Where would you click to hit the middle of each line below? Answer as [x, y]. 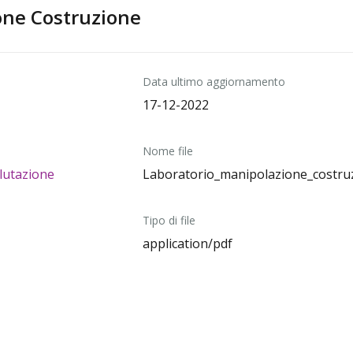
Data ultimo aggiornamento [214, 82]
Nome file [167, 151]
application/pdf [187, 243]
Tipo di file [169, 220]
